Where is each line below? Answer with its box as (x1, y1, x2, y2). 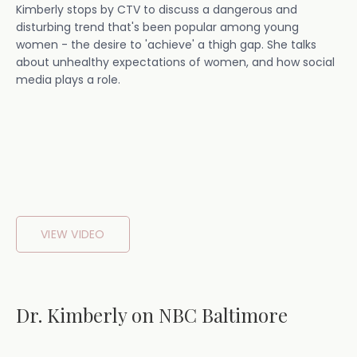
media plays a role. (16, 71, 120, 88)
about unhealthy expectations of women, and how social (16, 53, 335, 70)
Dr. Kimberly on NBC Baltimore (16, 302, 288, 328)
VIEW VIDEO (41, 226, 105, 243)
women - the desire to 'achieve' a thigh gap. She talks (16, 36, 316, 53)
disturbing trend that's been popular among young (16, 18, 299, 35)
